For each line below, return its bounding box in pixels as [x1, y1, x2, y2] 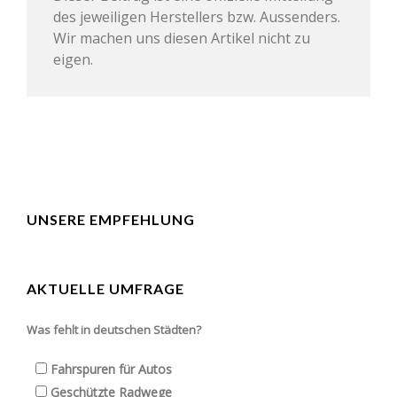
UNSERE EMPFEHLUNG [27, 210, 195, 228]
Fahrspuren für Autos [51, 360, 172, 378]
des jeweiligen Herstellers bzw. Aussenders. [53, 6, 340, 27]
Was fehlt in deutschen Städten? [27, 321, 201, 338]
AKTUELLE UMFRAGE [27, 279, 184, 297]
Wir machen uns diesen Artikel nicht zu [53, 27, 310, 48]
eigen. [53, 49, 93, 69]
